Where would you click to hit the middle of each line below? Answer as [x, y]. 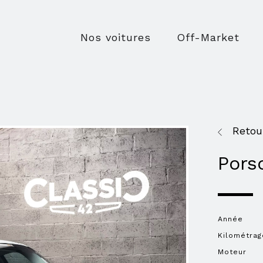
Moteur [232, 252]
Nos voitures [115, 37]
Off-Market [208, 37]
